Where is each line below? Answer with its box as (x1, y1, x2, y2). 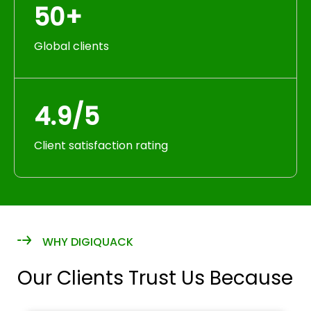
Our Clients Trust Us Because (17, 264, 293, 292)
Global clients (34, 38, 109, 54)
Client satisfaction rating (34, 137, 168, 153)
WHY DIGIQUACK (42, 234, 133, 250)
